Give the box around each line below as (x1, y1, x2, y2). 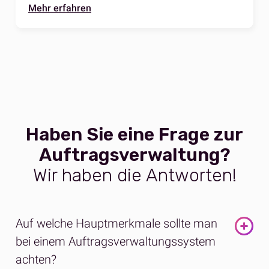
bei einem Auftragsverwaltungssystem (16, 234, 216, 249)
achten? (16, 252, 56, 267)
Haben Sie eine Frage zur (26, 124, 243, 146)
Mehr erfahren (28, 2, 91, 14)
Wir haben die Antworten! (32, 165, 237, 187)
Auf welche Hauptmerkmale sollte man (16, 216, 217, 231)
